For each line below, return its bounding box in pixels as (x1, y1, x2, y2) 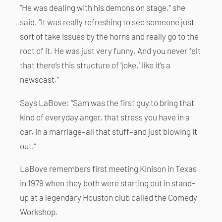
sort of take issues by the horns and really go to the (20, 31, 199, 42)
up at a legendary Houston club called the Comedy (20, 192, 197, 202)
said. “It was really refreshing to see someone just (20, 17, 194, 27)
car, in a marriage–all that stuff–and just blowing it (20, 126, 197, 136)
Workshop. (20, 206, 58, 217)
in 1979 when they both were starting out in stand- (20, 177, 195, 188)
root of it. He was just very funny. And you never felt (20, 46, 201, 56)
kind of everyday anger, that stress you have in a (20, 111, 190, 122)
